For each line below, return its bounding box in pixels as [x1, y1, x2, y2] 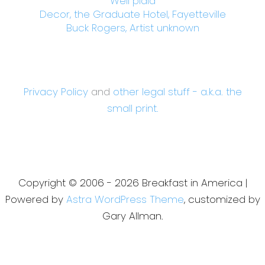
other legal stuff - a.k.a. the [112, 85, 242, 99]
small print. [106, 101, 159, 116]
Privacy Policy [23, 85, 88, 99]
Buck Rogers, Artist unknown [66, 21, 199, 35]
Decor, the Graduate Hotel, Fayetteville [39, 7, 226, 22]
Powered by [5, 192, 66, 207]
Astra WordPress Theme [66, 192, 184, 207]
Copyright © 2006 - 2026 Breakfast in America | [18, 176, 247, 190]
